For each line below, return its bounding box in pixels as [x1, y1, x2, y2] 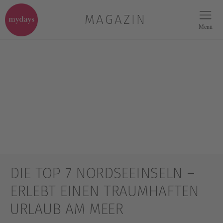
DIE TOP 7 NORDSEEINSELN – [10, 164, 195, 182]
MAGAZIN [85, 12, 146, 27]
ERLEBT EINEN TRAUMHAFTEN [10, 182, 199, 200]
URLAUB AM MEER [10, 200, 123, 218]
